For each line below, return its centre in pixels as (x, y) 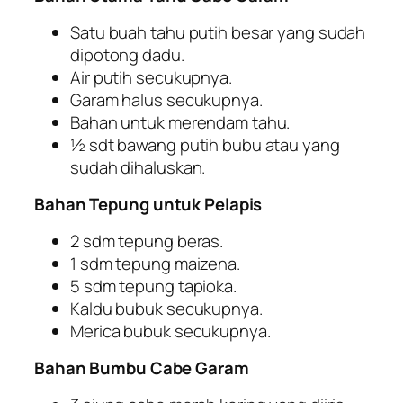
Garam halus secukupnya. (166, 99)
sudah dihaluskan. (138, 167)
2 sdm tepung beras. (147, 241)
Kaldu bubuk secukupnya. (166, 308)
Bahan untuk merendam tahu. (180, 122)
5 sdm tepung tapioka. (153, 286)
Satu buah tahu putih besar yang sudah (218, 32)
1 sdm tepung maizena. (155, 263)
